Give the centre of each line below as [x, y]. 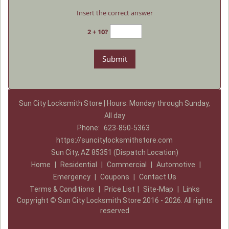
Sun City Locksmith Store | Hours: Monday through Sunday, [114, 103]
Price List [119, 189]
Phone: [89, 128]
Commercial [127, 165]
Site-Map [158, 189]
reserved [114, 211]
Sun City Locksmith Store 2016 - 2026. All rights [134, 200]
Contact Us [157, 177]
